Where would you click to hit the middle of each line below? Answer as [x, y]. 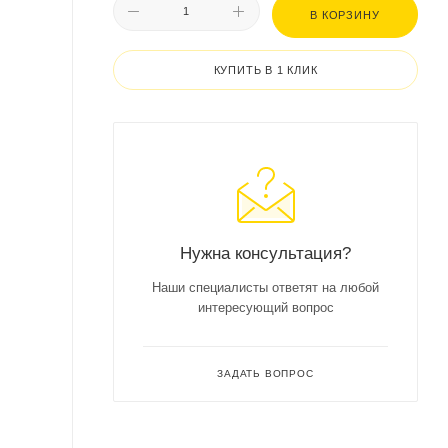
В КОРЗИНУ [345, 15]
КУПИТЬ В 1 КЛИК [265, 70]
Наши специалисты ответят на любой [265, 287]
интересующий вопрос [265, 307]
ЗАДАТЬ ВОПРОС [265, 373]
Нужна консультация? [265, 253]
